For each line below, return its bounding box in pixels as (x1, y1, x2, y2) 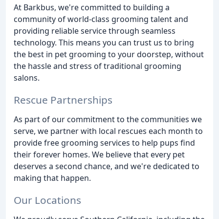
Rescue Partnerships (14, 93, 112, 107)
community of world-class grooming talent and (14, 14, 188, 25)
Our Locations (14, 193, 81, 207)
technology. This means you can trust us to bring (14, 37, 194, 48)
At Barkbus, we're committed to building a (14, 2, 170, 13)
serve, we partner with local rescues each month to (14, 126, 203, 137)
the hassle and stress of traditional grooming (14, 61, 181, 72)
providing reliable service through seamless (14, 25, 175, 37)
